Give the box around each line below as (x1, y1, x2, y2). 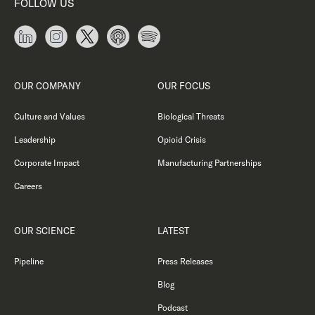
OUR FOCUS (157, 80, 210, 91)
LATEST (157, 225, 189, 236)
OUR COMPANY (14, 80, 81, 91)
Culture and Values (14, 111, 85, 122)
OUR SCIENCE (14, 225, 75, 236)
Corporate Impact (14, 157, 79, 168)
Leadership (14, 134, 56, 145)
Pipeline (14, 256, 44, 266)
